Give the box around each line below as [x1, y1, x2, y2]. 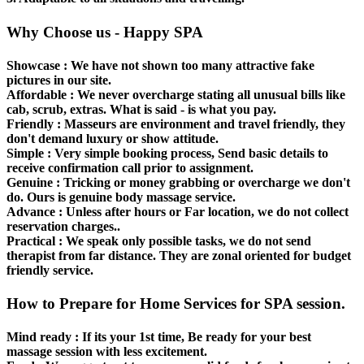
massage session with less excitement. [6, 344, 207, 359]
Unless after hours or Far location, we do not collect [63, 204, 349, 219]
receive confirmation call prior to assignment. [6, 160, 253, 175]
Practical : [6, 233, 63, 248]
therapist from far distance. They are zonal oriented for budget [6, 248, 351, 262]
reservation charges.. [6, 219, 120, 233]
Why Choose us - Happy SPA [6, 23, 203, 41]
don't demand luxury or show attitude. [6, 131, 219, 145]
